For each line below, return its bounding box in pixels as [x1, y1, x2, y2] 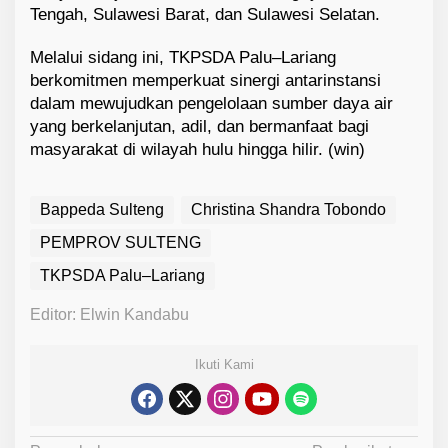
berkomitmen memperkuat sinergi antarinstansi [30, 71, 381, 91]
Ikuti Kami [194, 357, 254, 373]
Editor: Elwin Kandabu [30, 306, 189, 324]
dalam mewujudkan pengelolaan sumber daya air [30, 94, 393, 114]
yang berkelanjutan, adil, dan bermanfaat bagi [30, 117, 369, 137]
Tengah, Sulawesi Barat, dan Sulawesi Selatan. [30, 5, 380, 25]
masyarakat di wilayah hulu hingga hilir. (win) [30, 140, 365, 160]
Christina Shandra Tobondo [191, 201, 386, 219]
